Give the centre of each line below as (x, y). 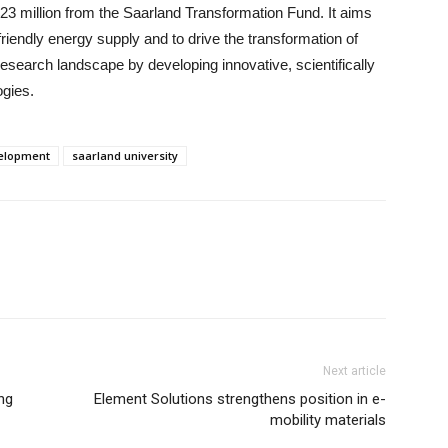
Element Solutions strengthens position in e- (240, 399)
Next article (354, 371)
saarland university (125, 155)
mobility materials (328, 420)
